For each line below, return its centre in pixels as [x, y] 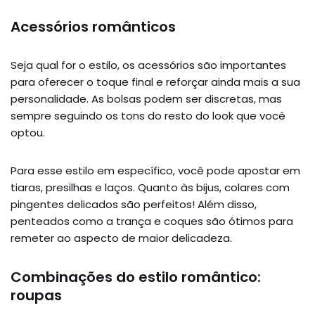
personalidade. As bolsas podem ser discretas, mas [146, 98]
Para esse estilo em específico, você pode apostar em [155, 170]
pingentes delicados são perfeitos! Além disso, [134, 204]
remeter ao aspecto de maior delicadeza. [121, 238]
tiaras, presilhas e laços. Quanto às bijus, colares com [150, 187]
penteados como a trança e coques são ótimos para [152, 221]
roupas [36, 295]
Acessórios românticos [93, 26]
